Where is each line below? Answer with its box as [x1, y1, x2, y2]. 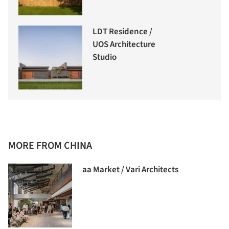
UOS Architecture [93, 38, 155, 51]
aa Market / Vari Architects [82, 163, 178, 176]
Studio [93, 51, 117, 63]
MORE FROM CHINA [8, 138, 92, 153]
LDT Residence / [93, 25, 152, 38]
